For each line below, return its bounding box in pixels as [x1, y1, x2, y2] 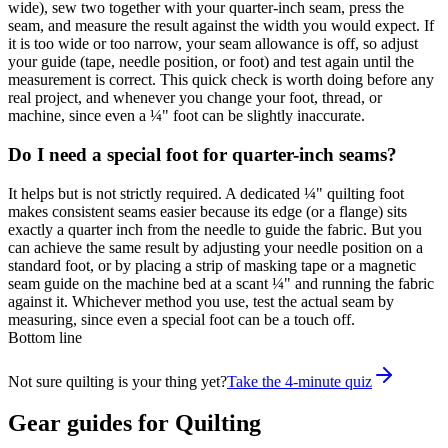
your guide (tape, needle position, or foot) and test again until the [8, 53, 414, 71]
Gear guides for [8, 410, 175, 437]
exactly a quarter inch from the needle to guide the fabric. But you [8, 220, 422, 238]
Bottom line [8, 328, 82, 346]
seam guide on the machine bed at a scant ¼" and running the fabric [8, 274, 434, 292]
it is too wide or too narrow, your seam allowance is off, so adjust [8, 35, 418, 53]
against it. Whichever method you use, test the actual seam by [8, 292, 394, 310]
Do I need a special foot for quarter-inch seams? [8, 143, 397, 165]
